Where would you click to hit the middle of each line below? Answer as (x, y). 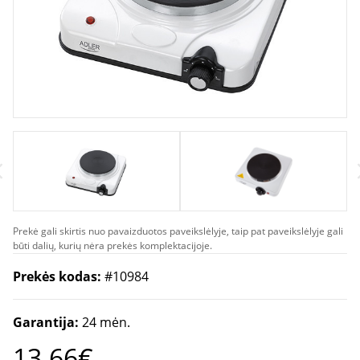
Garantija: (47, 322)
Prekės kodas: (59, 276)
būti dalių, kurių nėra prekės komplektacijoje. (112, 245)
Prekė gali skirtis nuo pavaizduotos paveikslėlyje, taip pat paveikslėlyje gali (178, 231)
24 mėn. (106, 322)
